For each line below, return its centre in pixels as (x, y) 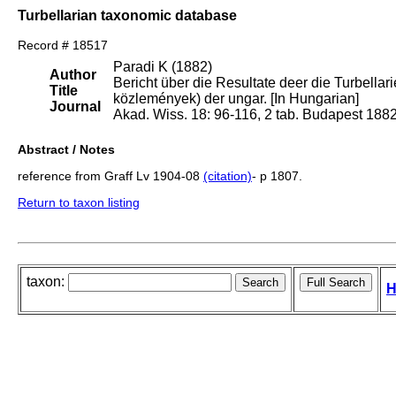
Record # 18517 (63, 46)
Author (73, 75)
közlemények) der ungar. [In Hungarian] (236, 99)
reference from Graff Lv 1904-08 (110, 176)
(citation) (228, 176)
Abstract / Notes (66, 150)
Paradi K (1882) (163, 67)
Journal (75, 107)
